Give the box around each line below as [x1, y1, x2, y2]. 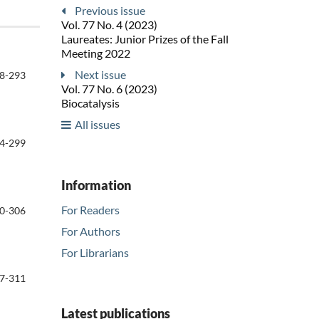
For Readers [61, 203, 120, 217]
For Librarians [61, 246, 129, 260]
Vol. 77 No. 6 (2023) [61, 82, 157, 96]
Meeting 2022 [61, 46, 130, 61]
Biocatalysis [61, 96, 120, 110]
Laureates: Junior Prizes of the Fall [61, 32, 229, 46]
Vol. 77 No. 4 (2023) [61, 18, 157, 32]
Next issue [75, 68, 126, 82]
